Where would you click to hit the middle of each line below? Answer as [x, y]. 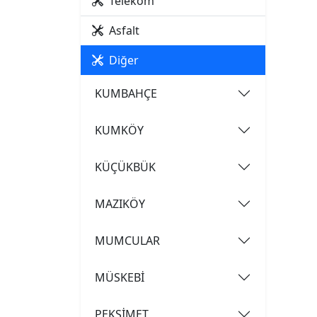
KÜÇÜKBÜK [125, 167]
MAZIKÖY [120, 203]
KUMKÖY [119, 130]
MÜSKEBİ [120, 277]
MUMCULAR [127, 240]
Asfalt [124, 30]
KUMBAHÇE [126, 93]
